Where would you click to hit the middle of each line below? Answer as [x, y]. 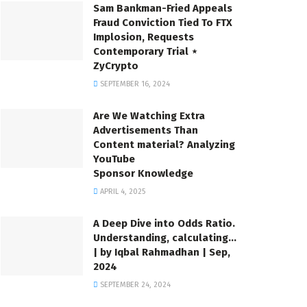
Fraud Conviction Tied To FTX [163, 23]
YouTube [114, 159]
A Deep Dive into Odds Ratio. [164, 224]
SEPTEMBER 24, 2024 [134, 285]
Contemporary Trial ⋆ [145, 52]
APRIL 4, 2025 [122, 192]
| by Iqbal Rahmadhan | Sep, [162, 253]
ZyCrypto [116, 66]
